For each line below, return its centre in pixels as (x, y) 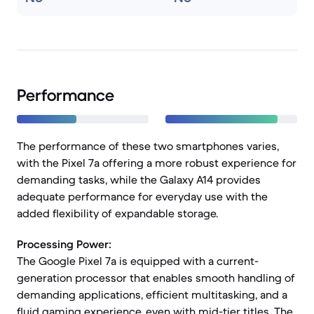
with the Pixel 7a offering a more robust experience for (157, 163)
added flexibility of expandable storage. (117, 213)
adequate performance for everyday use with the (142, 196)
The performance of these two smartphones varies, (148, 146)
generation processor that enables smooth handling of (156, 278)
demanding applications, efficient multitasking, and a (152, 294)
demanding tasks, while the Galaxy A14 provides (139, 179)
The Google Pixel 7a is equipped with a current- (138, 261)
